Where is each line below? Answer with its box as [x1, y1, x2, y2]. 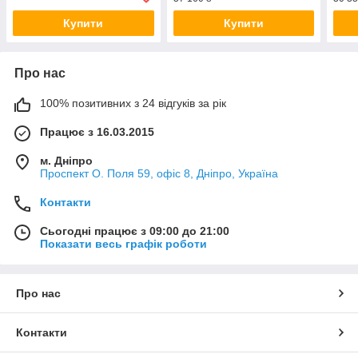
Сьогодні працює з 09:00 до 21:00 [40, 225, 229, 238]
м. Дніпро [40, 154, 93, 168]
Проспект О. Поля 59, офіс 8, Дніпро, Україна [40, 167, 278, 181]
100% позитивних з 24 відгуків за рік [40, 97, 226, 110]
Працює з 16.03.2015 [40, 125, 154, 139]
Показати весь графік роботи [40, 237, 207, 251]
